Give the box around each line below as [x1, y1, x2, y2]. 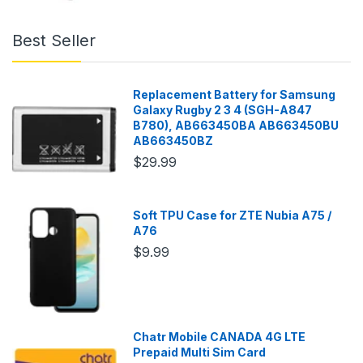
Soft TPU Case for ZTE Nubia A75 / [133, 208, 332, 223]
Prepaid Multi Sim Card [133, 344, 267, 359]
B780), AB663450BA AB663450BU [133, 118, 340, 133]
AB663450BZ [133, 134, 214, 148]
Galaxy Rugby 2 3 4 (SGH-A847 [133, 103, 313, 117]
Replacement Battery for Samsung [133, 88, 336, 102]
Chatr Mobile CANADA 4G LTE [133, 329, 306, 344]
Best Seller [12, 31, 96, 51]
